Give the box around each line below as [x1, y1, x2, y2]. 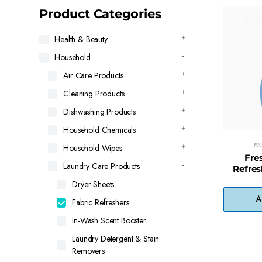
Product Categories [39, 6, 161, 21]
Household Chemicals [63, 124, 136, 136]
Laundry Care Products [63, 160, 140, 172]
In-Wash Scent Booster [72, 215, 146, 226]
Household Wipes [63, 142, 122, 154]
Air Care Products [63, 70, 123, 81]
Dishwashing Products [63, 106, 136, 118]
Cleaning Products [63, 88, 125, 99]
